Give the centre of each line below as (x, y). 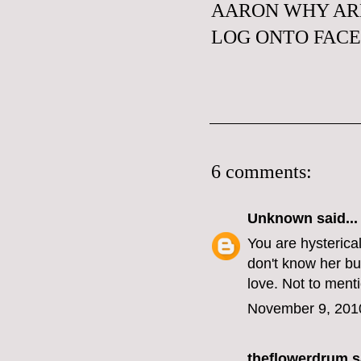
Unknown (280, 219)
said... (335, 219)
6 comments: (261, 172)
